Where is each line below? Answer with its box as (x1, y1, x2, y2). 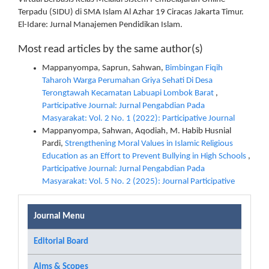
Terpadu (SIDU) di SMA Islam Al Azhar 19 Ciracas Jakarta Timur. (18, 7, 244, 17)
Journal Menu (34, 211, 85, 221)
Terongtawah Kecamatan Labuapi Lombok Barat (42, 89, 216, 98)
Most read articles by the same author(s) (18, 43, 203, 55)
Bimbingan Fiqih (165, 64, 223, 73)
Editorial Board (34, 237, 88, 246)
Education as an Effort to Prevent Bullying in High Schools (42, 152, 248, 161)
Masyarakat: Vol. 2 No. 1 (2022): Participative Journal (42, 114, 235, 123)
